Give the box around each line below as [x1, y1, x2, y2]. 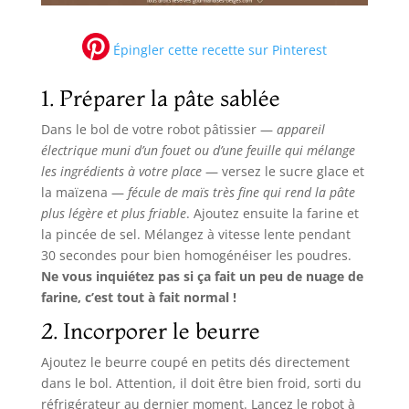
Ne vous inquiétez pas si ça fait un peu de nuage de [40, 267, 363, 286]
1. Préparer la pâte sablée [40, 85, 280, 112]
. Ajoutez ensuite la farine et [185, 204, 359, 223]
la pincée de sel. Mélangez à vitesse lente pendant [40, 225, 351, 244]
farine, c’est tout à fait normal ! [40, 288, 236, 307]
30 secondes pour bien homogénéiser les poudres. [40, 246, 351, 265]
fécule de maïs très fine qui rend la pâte [127, 184, 355, 202]
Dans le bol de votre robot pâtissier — [40, 121, 277, 139]
